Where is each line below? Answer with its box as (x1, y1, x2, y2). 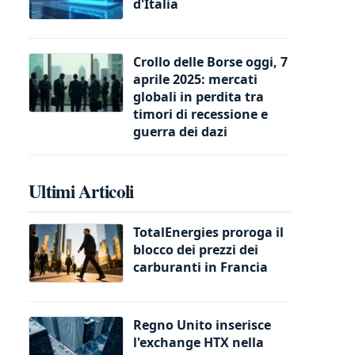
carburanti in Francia (133, 258, 268, 276)
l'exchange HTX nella (133, 333, 264, 351)
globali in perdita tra (133, 87, 264, 105)
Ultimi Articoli (29, 177, 134, 204)
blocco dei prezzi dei (133, 240, 258, 258)
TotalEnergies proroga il (133, 223, 284, 241)
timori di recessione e (133, 105, 268, 123)
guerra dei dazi (133, 122, 227, 140)
